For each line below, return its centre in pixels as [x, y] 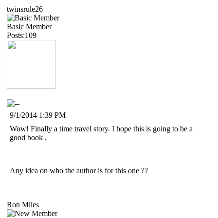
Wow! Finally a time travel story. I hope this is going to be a [101, 128]
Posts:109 [22, 35]
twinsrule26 [25, 9]
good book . [28, 137]
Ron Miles [23, 204]
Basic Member [29, 26]
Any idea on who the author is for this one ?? [79, 170]
